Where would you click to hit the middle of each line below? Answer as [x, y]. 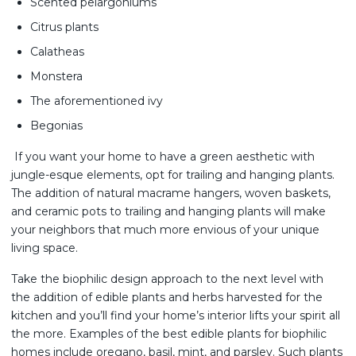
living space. [44, 248]
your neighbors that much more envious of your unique [165, 230]
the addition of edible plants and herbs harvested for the [167, 297]
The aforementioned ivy [97, 101]
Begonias [56, 126]
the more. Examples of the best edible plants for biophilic [169, 334]
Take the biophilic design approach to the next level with [167, 279]
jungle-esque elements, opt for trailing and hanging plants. [173, 175]
